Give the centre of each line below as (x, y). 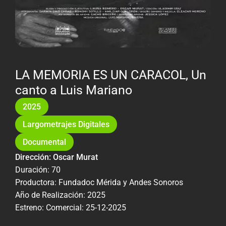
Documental (44, 142)
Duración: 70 (38, 169)
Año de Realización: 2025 (60, 195)
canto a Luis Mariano (74, 90)
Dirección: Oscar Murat (56, 157)
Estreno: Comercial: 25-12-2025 (71, 207)
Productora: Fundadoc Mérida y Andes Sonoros (99, 182)
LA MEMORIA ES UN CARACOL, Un (111, 75)
